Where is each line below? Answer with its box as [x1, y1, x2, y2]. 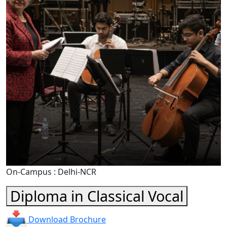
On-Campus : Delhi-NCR [6, 166, 96, 178]
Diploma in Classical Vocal [10, 186, 183, 206]
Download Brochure [26, 214, 106, 225]
